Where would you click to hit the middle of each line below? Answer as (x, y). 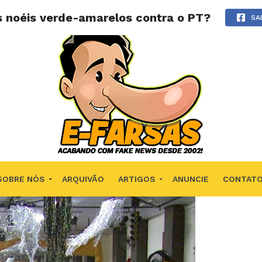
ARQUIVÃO (83, 179)
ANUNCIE (190, 179)
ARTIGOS (137, 179)
